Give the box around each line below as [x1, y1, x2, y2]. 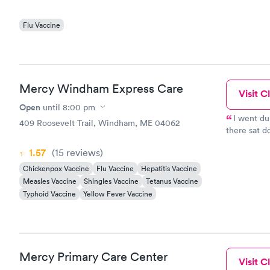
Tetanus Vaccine [146, 175, 198, 186]
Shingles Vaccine [84, 175, 139, 186]
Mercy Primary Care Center [19, 250, 168, 264]
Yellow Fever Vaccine [83, 188, 152, 199]
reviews [64, 146, 100, 159]
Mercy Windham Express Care [19, 81, 183, 96]
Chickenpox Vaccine [23, 163, 89, 174]
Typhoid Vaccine [23, 188, 76, 199]
